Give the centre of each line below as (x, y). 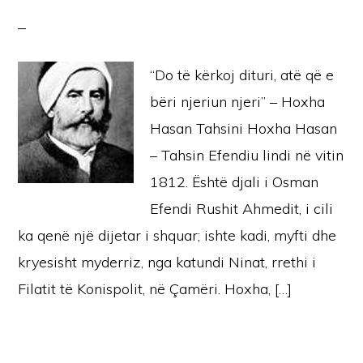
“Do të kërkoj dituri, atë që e (242, 75)
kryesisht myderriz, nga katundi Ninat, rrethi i (167, 262)
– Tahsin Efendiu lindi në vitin (247, 155)
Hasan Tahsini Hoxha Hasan (244, 128)
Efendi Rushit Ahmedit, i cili (242, 209)
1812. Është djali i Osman (235, 182)
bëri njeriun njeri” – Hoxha (238, 102)
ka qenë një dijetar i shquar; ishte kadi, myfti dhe (177, 235)
